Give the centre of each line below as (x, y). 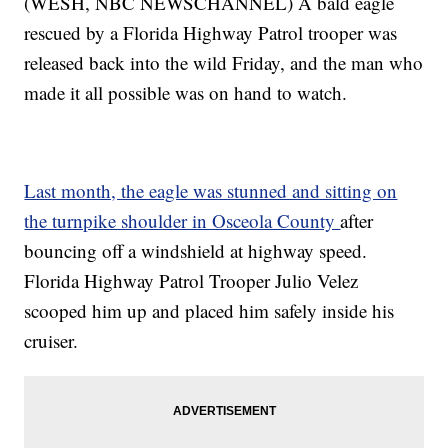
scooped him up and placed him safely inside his (209, 311)
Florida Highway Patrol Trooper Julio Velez (191, 281)
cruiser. (51, 341)
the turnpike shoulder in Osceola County (182, 221)
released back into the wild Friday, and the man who (224, 63)
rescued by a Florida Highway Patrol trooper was (211, 33)
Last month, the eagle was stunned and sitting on (211, 191)
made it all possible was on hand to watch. (186, 93)
